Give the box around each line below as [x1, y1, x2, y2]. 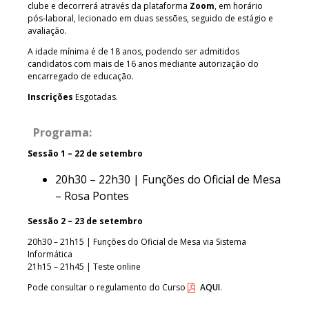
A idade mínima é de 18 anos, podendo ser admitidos [28, 45, 239, 57]
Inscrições [28, 90, 75, 103]
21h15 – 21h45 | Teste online [28, 260, 141, 272]
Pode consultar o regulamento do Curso [28, 281, 186, 293]
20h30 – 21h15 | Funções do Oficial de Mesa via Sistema [28, 235, 246, 248]
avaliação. [28, 24, 67, 37]
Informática [28, 248, 72, 260]
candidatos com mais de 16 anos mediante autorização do [28, 57, 259, 70]
